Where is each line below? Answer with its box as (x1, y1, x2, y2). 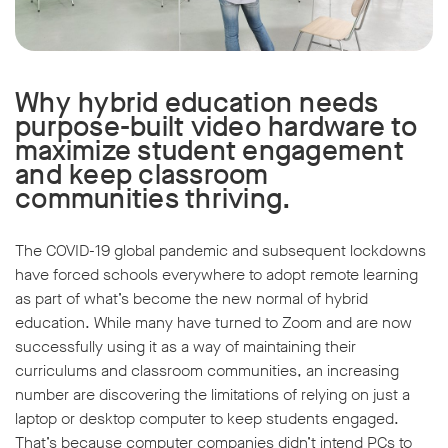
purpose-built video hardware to (15, 108, 417, 146)
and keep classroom (15, 156, 269, 194)
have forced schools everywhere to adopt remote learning (15, 264, 418, 286)
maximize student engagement (15, 132, 404, 170)
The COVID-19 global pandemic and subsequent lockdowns (15, 240, 426, 262)
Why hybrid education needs (15, 84, 379, 122)
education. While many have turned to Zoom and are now (15, 312, 412, 334)
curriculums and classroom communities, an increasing (15, 360, 399, 382)
